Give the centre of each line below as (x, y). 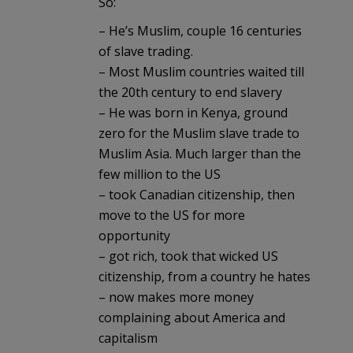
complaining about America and (192, 317)
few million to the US (160, 174)
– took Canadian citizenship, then (197, 194)
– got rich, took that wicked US (188, 256)
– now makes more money (176, 297)
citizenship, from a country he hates (204, 276)
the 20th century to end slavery (190, 92)
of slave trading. (146, 51)
